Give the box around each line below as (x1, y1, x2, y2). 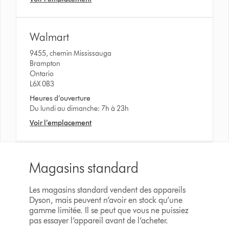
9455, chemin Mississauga (30, 49, 115, 58)
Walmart (30, 30, 70, 44)
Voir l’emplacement (30, 118, 92, 127)
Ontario (30, 69, 54, 78)
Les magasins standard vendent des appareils (29, 185, 186, 195)
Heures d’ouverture (30, 94, 91, 103)
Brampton (30, 59, 61, 68)
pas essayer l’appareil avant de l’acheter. (29, 215, 168, 225)
